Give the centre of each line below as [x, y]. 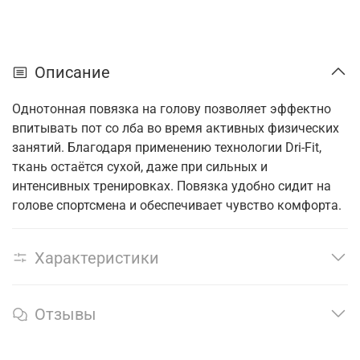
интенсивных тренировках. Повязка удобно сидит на [172, 186]
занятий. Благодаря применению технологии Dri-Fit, [167, 147]
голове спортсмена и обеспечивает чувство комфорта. [177, 205]
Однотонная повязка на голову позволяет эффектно [172, 108]
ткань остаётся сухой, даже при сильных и [140, 166]
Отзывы [65, 315]
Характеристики [97, 258]
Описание [72, 72]
